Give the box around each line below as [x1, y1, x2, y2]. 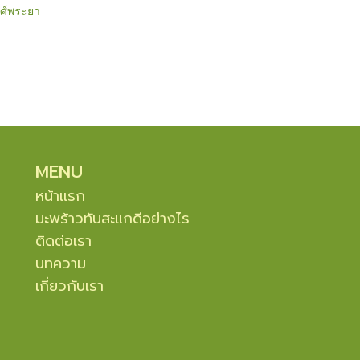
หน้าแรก [35, 185, 85, 207]
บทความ [35, 252, 86, 275]
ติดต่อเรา [35, 230, 92, 252]
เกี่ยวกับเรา [35, 275, 104, 297]
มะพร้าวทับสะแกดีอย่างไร [35, 207, 190, 230]
